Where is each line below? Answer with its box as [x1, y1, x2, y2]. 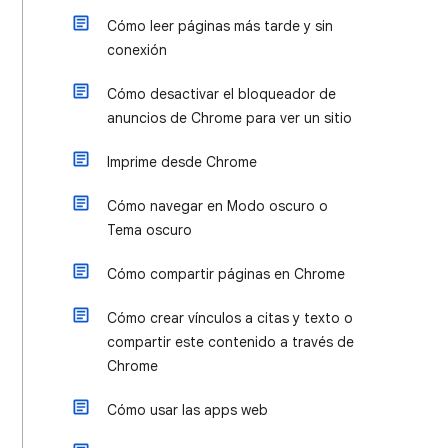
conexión [107, 41, 167, 59]
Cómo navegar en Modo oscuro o [107, 197, 328, 215]
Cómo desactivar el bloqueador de [107, 85, 336, 103]
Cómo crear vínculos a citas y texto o [107, 309, 353, 327]
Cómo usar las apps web [107, 401, 268, 419]
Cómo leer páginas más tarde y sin [107, 17, 333, 35]
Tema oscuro [107, 221, 192, 239]
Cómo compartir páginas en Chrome [107, 265, 345, 283]
